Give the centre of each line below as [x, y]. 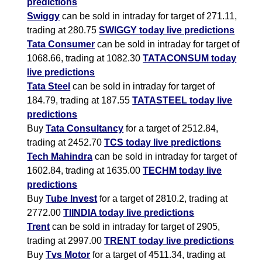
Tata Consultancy [85, 129]
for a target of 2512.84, [171, 129]
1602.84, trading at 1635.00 [85, 171]
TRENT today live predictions [169, 241]
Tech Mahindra [60, 157]
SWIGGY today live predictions [167, 30]
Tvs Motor [68, 255]
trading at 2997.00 [66, 241]
